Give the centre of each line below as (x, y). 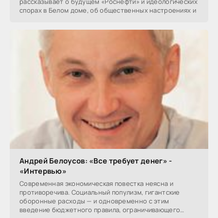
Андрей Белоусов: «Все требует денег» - (96, 161)
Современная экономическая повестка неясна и (96, 183)
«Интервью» (43, 171)
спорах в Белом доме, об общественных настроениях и (108, 10)
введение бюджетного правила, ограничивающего (100, 209)
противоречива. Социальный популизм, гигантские (100, 192)
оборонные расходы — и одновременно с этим (94, 201)
